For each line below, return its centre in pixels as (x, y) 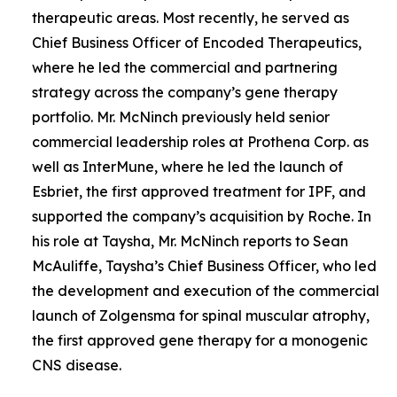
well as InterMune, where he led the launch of (187, 166)
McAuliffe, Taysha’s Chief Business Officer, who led (204, 265)
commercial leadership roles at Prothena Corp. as (200, 141)
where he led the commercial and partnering (185, 67)
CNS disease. (77, 365)
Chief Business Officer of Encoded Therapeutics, (197, 42)
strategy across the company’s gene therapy (185, 92)
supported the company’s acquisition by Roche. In (202, 216)
